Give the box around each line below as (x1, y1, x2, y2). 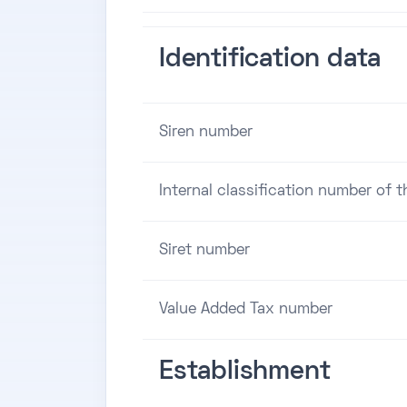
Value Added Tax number (159, 302, 333, 317)
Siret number (159, 243, 250, 258)
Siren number (159, 124, 253, 140)
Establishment (159, 360, 331, 384)
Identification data (159, 47, 382, 72)
